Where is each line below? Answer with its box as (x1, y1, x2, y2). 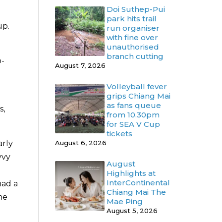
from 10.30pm (107, 110, 160, 120)
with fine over (107, 33, 158, 43)
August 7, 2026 (55, 61, 106, 70)
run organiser (107, 23, 160, 33)
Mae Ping (107, 197, 143, 207)
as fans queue (107, 101, 161, 111)
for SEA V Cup (107, 119, 160, 129)
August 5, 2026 (107, 207, 158, 215)
